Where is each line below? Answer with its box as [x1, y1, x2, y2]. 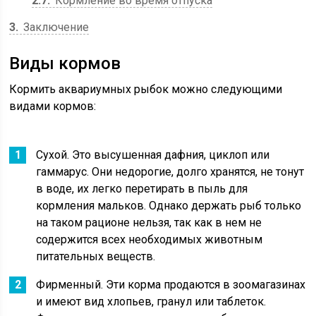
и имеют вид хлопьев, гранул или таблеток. [36, 295, 267, 308]
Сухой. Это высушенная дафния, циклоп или [36, 148, 270, 162]
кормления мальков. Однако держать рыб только [36, 199, 302, 212]
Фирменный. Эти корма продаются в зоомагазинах [36, 278, 306, 291]
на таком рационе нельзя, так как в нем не [36, 216, 262, 229]
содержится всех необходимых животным [36, 233, 263, 246]
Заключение [20, 20, 90, 34]
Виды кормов [9, 54, 121, 73]
